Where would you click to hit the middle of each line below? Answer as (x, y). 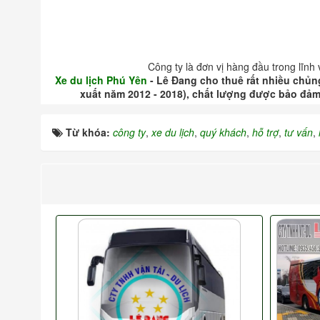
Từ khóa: (89, 132)
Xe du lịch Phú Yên (101, 80)
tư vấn (299, 132)
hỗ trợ (265, 132)
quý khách (223, 132)
